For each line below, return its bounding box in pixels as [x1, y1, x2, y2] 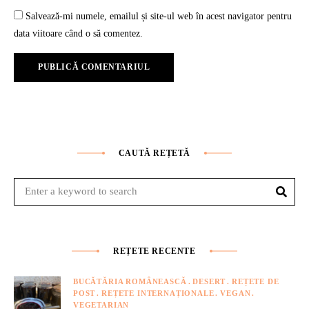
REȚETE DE [232, 277, 279, 286]
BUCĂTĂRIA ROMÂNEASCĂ [73, 277, 187, 286]
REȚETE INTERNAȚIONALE [101, 288, 215, 297]
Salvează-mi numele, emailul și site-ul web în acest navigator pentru [26, 10, 292, 21]
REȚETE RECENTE [113, 246, 196, 256]
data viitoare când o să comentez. [14, 28, 143, 39]
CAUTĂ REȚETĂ [118, 148, 191, 158]
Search [13, 179, 39, 190]
